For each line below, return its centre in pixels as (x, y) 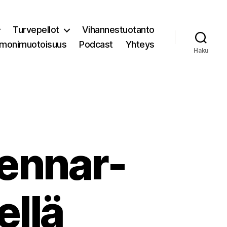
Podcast (96, 44)
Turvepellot (36, 30)
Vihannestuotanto (118, 30)
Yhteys (140, 44)
